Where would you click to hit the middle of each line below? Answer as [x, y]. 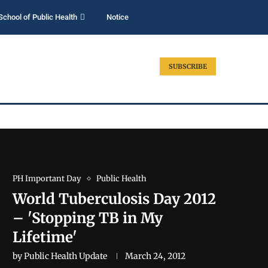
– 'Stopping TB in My [88, 218]
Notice [117, 17]
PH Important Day [47, 179]
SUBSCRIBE [188, 66]
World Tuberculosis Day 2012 [114, 199]
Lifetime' [45, 237]
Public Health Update [66, 256]
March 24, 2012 [155, 256]
